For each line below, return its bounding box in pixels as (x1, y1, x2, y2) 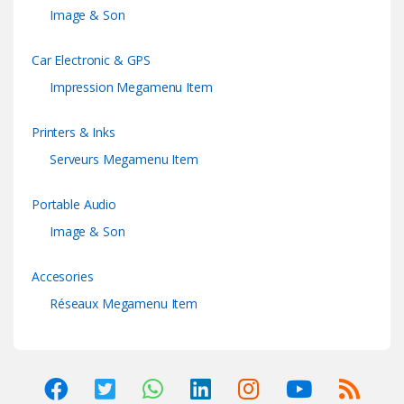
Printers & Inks (32, 124, 115, 142)
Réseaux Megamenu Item (50, 295, 198, 313)
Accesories (32, 268, 94, 286)
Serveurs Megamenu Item (50, 151, 198, 169)
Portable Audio (32, 196, 117, 214)
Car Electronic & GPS (32, 51, 151, 69)
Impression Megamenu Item (50, 78, 213, 96)
